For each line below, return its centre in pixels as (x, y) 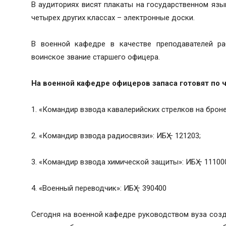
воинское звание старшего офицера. (96, 57)
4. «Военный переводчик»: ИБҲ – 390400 (99, 188)
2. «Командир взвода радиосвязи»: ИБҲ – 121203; (116, 135)
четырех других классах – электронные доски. (113, 17)
